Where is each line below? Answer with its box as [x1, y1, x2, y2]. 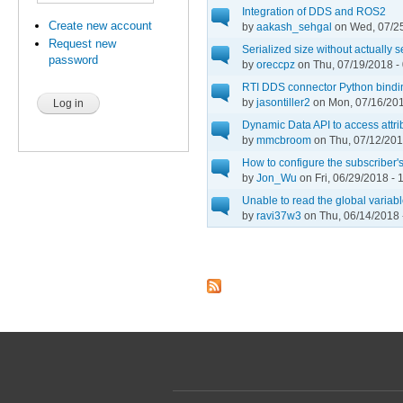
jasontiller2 [256, 95, 310, 108]
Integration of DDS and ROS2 [242, 4, 386, 17]
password [49, 53, 99, 67]
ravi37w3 [256, 209, 301, 221]
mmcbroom [256, 133, 311, 146]
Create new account [49, 18, 153, 32]
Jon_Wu [256, 171, 297, 184]
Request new [49, 37, 117, 51]
